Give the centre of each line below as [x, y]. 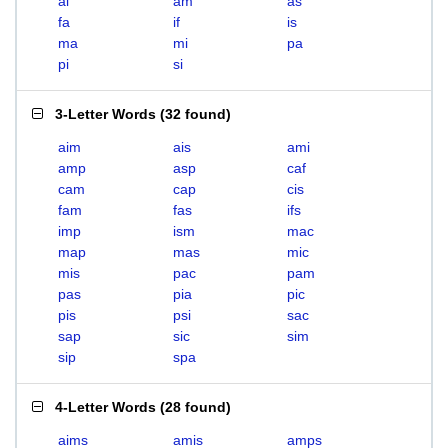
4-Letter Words [105, 407]
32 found [195, 114]
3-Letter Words [105, 114]
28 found [195, 407]
